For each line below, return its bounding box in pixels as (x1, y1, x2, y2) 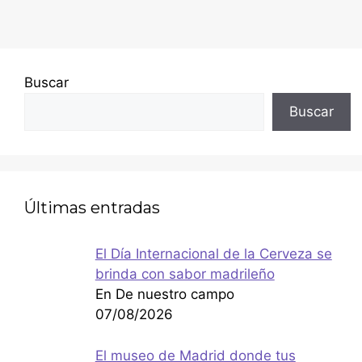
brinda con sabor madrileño (95, 266, 275, 283)
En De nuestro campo (95, 286, 234, 303)
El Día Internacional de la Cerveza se (95, 246, 332, 263)
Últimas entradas (24, 198, 160, 218)
